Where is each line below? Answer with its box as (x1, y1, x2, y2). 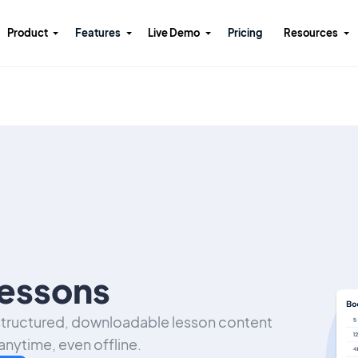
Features (75, 26, 121, 40)
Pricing (227, 26, 262, 40)
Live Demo (148, 26, 201, 40)
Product (6, 26, 48, 40)
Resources (284, 26, 339, 40)
